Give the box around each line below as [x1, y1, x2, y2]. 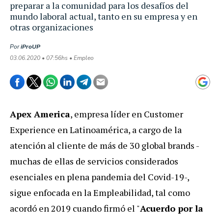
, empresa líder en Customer [70, 108, 183, 120]
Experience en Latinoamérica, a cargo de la [10, 123, 182, 136]
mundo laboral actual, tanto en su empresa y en [10, 10, 197, 22]
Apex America [10, 108, 70, 120]
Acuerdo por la [140, 202, 203, 214]
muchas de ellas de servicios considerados [10, 155, 178, 167]
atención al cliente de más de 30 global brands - [10, 139, 199, 151]
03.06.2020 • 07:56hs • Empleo [10, 54, 94, 62]
